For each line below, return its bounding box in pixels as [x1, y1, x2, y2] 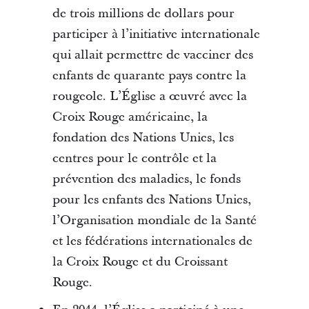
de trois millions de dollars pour [52, 5, 235, 22]
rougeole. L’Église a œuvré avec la [52, 88, 247, 105]
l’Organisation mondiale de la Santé [52, 212, 257, 229]
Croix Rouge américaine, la [52, 108, 208, 126]
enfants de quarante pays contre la [52, 67, 246, 84]
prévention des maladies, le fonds [52, 170, 241, 188]
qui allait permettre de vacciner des [52, 46, 253, 63]
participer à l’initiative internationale [52, 26, 260, 43]
